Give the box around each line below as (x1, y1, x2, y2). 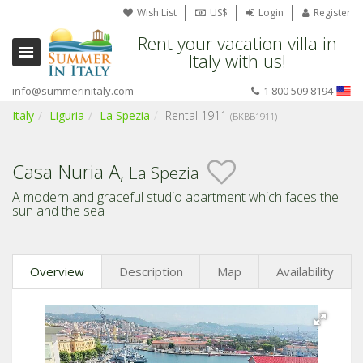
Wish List (137, 6, 177, 19)
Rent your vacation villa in (137, 31, 337, 55)
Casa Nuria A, (12, 157, 129, 185)
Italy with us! (188, 49, 286, 73)
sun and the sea (12, 202, 105, 220)
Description (118, 263, 183, 280)
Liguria (49, 108, 84, 123)
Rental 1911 (165, 108, 230, 123)
